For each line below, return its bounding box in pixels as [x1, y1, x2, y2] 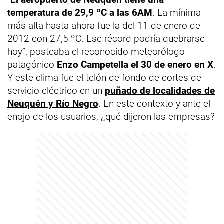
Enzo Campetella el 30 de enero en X [57, 59, 213, 70]
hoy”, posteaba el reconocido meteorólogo [7, 46, 185, 57]
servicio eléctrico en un [7, 85, 105, 96]
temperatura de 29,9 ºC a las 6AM [7, 7, 152, 18]
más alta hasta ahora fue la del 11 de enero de [7, 20, 200, 31]
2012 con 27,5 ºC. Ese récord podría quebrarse [7, 33, 205, 44]
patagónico [7, 59, 57, 70]
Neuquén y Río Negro [7, 98, 98, 109]
